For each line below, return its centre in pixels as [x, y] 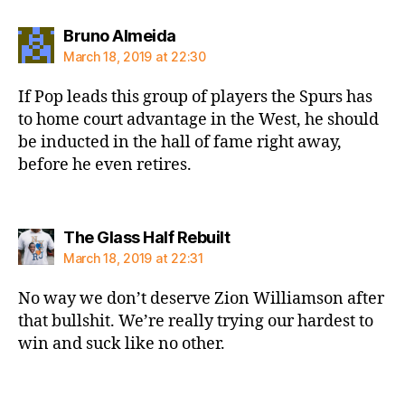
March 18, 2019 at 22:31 [133, 258]
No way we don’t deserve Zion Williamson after [201, 298]
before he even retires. [105, 165]
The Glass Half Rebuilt [146, 237]
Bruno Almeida [120, 36]
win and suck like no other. [122, 344]
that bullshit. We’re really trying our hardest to [196, 321]
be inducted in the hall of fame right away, [180, 142]
